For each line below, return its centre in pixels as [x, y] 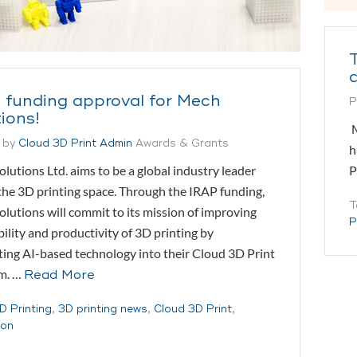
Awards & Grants [182, 143]
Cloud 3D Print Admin [75, 143]
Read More [59, 275]
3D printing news [103, 309]
